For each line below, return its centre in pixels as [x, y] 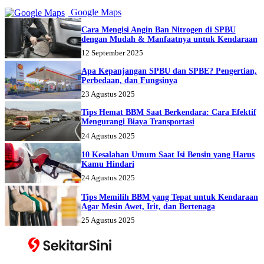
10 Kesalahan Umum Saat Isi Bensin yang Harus [168, 155]
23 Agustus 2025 [108, 94]
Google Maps [95, 12]
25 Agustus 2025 [108, 220]
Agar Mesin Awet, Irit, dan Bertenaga [148, 207]
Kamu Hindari [108, 164]
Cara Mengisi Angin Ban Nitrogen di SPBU [158, 29]
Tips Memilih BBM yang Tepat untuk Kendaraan [169, 197]
